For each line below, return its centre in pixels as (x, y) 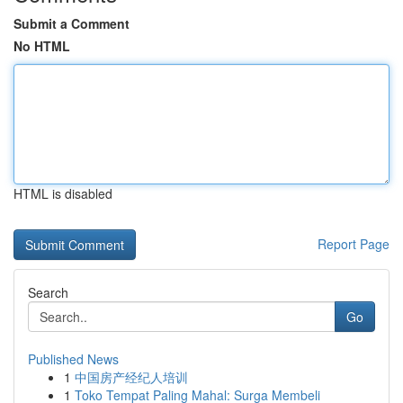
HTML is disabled (63, 193)
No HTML (42, 46)
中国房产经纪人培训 (131, 377)
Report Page (354, 244)
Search (48, 292)
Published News (73, 359)
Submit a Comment (72, 23)
